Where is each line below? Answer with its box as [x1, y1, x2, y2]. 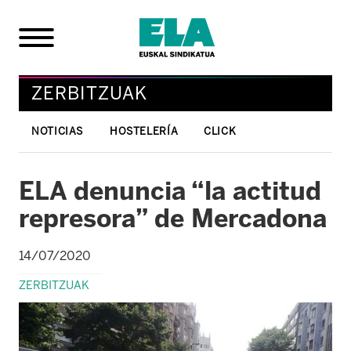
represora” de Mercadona [19, 203, 327, 233]
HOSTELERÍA [109, 125, 179, 137]
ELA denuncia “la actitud [19, 175, 321, 206]
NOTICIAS [31, 125, 85, 137]
